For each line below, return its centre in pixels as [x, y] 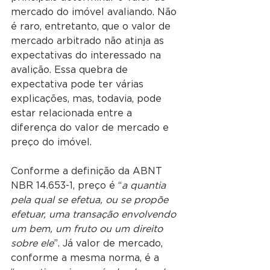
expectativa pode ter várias [79, 85]
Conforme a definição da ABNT [88, 171]
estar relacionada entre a [73, 114]
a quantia [145, 186]
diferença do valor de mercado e [91, 128]
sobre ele [32, 244]
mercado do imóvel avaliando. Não [95, 12]
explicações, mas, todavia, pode [88, 99]
